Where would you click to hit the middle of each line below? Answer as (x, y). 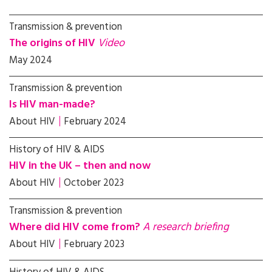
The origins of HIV (53, 43)
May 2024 (31, 60)
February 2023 (94, 244)
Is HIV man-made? (52, 105)
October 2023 (94, 183)
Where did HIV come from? (76, 227)
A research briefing (186, 227)
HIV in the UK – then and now (80, 166)
